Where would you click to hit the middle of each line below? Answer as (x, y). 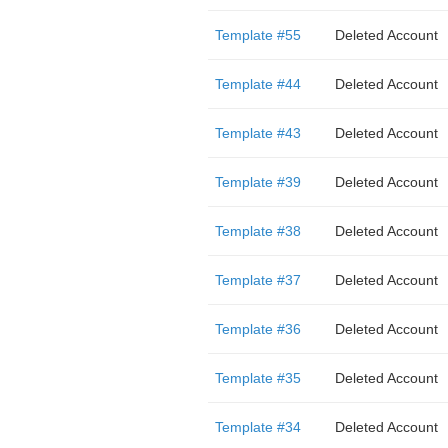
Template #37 (257, 280)
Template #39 (257, 182)
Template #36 (257, 329)
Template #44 (257, 84)
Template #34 (257, 427)
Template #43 (257, 133)
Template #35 (257, 378)
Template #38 (257, 231)
